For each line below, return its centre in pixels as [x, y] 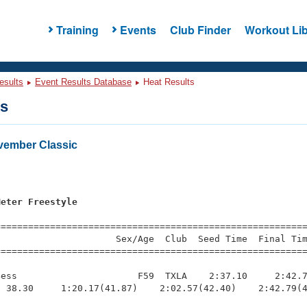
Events [138, 29]
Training [77, 29]
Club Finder [200, 29]
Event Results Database [83, 82]
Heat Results [168, 82]
